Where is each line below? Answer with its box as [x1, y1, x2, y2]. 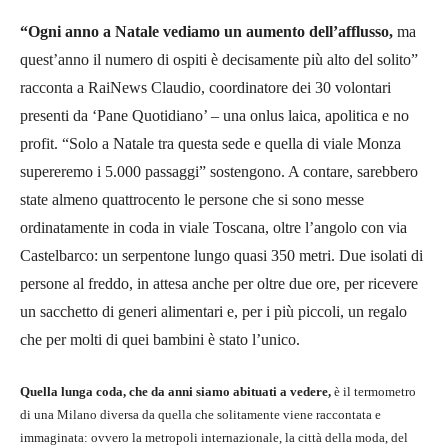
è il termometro [331, 383, 416, 399]
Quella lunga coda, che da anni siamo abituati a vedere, [20, 383, 331, 399]
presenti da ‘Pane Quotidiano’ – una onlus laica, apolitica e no [20, 106, 409, 124]
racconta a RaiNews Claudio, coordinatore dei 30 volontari [20, 78, 391, 96]
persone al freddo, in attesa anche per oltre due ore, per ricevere [20, 274, 418, 292]
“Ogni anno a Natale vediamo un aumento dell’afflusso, [20, 22, 393, 40]
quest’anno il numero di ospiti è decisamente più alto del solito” [20, 50, 418, 68]
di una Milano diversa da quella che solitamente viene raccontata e [20, 406, 381, 422]
